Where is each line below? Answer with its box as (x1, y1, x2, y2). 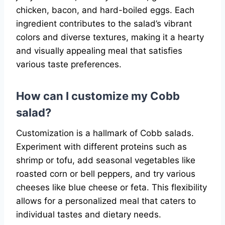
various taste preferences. (16, 59, 122, 70)
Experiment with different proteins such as (16, 142, 187, 152)
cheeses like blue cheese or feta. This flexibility (16, 182, 207, 193)
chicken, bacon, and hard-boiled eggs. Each (16, 5, 194, 16)
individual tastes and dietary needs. (16, 209, 161, 220)
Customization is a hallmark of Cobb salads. (16, 128, 194, 139)
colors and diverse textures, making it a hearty (16, 32, 204, 43)
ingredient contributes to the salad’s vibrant (16, 19, 192, 29)
